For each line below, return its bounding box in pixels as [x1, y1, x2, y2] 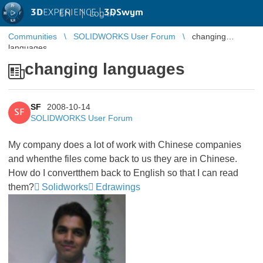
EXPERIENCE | [43, 8, 104, 17]
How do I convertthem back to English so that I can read [8, 168, 238, 178]
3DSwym [104, 8, 143, 17]
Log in [89, 8, 114, 18]
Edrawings [96, 182, 140, 192]
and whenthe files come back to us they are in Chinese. [8, 154, 237, 164]
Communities [8, 32, 57, 41]
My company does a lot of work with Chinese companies [8, 140, 241, 150]
